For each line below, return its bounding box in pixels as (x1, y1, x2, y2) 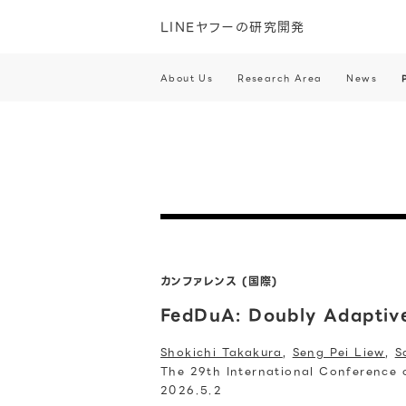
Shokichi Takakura (160, 343, 283, 361)
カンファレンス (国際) (160, 273, 278, 290)
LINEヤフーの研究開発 (160, 16, 305, 37)
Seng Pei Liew (292, 343, 385, 361)
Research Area (237, 70, 323, 86)
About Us (160, 70, 214, 86)
